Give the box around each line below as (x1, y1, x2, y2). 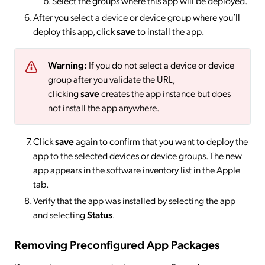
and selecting (33, 208, 87, 221)
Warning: (48, 58, 87, 71)
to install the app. (135, 24, 204, 37)
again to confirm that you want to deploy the (74, 134, 248, 147)
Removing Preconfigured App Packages (14, 236, 220, 252)
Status (87, 208, 112, 221)
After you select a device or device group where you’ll (33, 10, 240, 23)
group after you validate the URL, (48, 72, 174, 85)
